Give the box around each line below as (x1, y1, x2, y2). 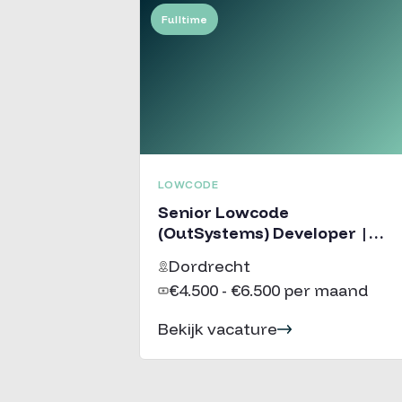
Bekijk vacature (157, 319, 277, 339)
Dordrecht (168, 256, 250, 276)
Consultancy (157, 243, 260, 264)
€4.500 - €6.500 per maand (168, 280, 368, 301)
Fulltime (161, 13, 208, 26)
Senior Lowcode (157, 202, 289, 223)
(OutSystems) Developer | (157, 223, 368, 243)
